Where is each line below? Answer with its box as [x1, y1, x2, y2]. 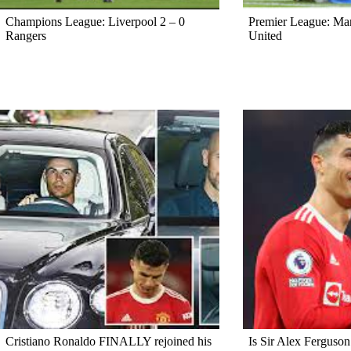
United [248, 28, 282, 42]
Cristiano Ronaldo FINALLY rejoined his [5, 334, 212, 348]
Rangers [5, 28, 46, 42]
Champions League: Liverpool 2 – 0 [5, 14, 185, 28]
